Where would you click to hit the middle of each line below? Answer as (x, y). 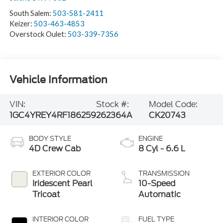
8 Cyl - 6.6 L (162, 149)
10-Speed (157, 184)
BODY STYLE (50, 139)
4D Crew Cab (55, 149)
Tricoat (46, 195)
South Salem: (31, 13)
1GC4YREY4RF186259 (53, 115)
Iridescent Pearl (62, 184)
